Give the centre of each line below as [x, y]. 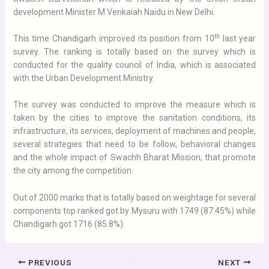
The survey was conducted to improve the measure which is [134, 105]
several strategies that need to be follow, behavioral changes [134, 144]
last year [238, 38]
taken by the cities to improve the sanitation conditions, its [134, 118]
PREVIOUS [49, 262]
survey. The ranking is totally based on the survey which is [134, 51]
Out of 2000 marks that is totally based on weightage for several [134, 197]
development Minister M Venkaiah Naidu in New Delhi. [114, 12]
